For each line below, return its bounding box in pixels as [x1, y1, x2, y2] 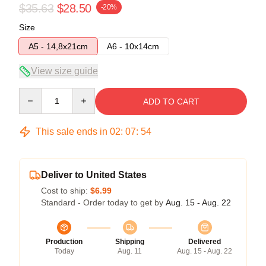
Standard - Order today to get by [41, 197, 166, 207]
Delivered [188, 237, 221, 246]
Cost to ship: [41, 185, 90, 195]
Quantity [18, 88, 50, 98]
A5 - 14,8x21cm [28, 41, 88, 51]
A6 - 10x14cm [107, 41, 159, 51]
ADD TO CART [142, 96, 199, 106]
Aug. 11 [118, 246, 142, 255]
